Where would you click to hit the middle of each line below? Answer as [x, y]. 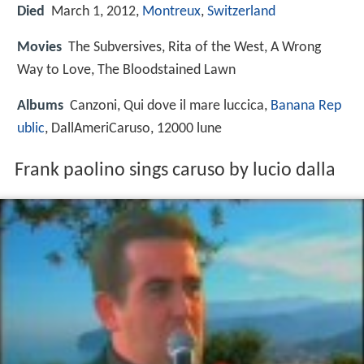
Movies [39, 48]
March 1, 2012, [97, 12]
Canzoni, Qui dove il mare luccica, [170, 106]
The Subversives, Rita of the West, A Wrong [195, 48]
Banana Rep [306, 106]
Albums [40, 106]
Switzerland [241, 12]
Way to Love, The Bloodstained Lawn [126, 71]
